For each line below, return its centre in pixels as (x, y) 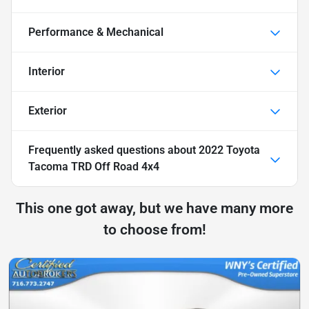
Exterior (48, 111)
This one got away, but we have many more (154, 209)
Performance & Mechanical (96, 32)
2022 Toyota (229, 150)
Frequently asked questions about (113, 150)
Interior (47, 72)
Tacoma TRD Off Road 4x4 (94, 167)
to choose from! (154, 230)
